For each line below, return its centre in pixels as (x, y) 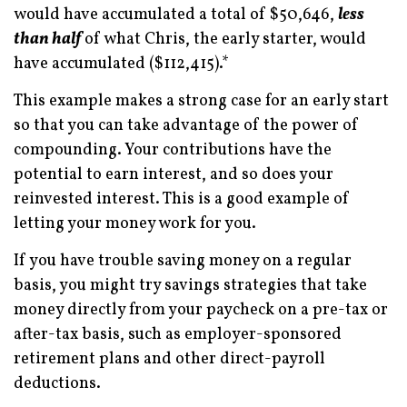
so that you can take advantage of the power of (186, 125)
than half (47, 39)
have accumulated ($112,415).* (121, 64)
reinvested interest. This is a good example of (182, 199)
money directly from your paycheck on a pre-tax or (201, 310)
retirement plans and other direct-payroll (169, 359)
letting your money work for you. (135, 223)
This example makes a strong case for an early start (201, 101)
